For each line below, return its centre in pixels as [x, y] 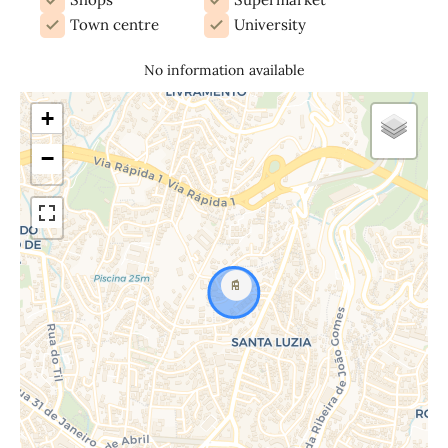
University [270, 25]
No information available [224, 69]
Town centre [114, 25]
